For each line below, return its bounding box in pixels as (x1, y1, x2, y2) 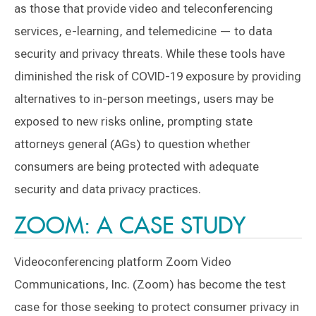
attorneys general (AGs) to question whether (14, 137, 250, 151)
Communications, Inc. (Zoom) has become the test (14, 277, 286, 291)
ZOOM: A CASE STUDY (14, 210, 245, 240)
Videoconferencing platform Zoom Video (14, 255, 231, 269)
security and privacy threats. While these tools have (14, 47, 285, 61)
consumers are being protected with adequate (14, 159, 259, 174)
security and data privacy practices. (14, 182, 201, 196)
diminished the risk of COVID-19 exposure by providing (14, 69, 301, 83)
